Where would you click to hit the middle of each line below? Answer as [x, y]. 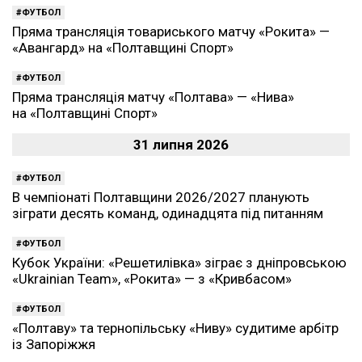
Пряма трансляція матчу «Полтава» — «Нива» [153, 97]
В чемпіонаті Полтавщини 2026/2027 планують [161, 197]
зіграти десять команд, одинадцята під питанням [168, 213]
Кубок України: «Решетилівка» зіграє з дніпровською [179, 263]
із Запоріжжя [54, 344]
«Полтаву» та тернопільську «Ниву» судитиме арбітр [175, 328]
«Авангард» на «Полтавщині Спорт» [123, 48]
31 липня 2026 [181, 145]
